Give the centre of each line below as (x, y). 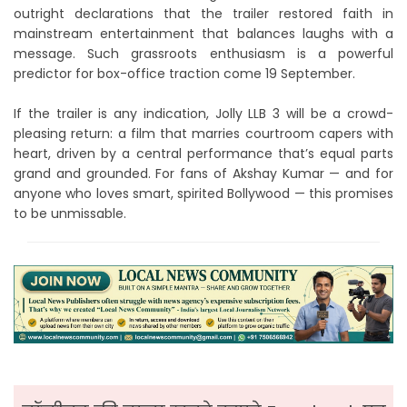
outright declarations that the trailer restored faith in (203, 13)
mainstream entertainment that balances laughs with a (203, 33)
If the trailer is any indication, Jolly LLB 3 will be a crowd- (203, 113)
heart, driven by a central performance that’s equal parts (203, 153)
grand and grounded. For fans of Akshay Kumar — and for (203, 173)
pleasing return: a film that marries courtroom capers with (203, 133)
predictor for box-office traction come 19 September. (186, 73)
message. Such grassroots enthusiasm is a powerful (203, 53)
